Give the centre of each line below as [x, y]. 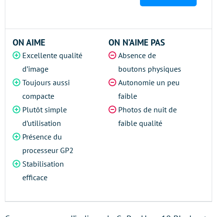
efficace [35, 177]
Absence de [137, 55]
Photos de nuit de [147, 109]
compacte [38, 96]
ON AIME [29, 42]
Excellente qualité [52, 55]
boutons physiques [150, 69]
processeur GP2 [48, 150]
